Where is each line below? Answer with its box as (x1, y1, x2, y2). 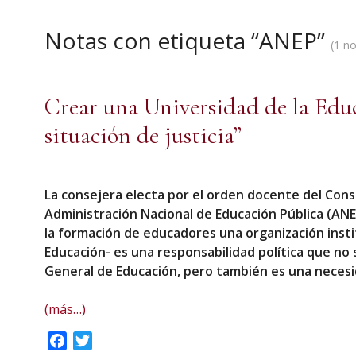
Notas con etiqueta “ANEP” (44, 25, 325, 56)
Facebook (67, 332, 124, 350)
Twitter (92, 332, 136, 350)
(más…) (44, 300, 86, 318)
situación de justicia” (44, 121, 242, 150)
